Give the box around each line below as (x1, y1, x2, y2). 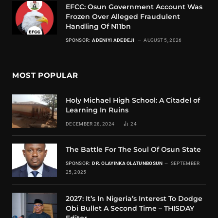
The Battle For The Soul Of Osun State (66, 145, 201, 154)
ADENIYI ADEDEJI (92, 37, 136, 43)
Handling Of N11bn (66, 21, 131, 31)
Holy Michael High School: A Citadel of (66, 95, 200, 105)
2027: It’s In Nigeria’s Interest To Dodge (66, 194, 202, 203)
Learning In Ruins (66, 105, 128, 114)
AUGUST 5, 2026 (144, 37, 182, 43)
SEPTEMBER (170, 160, 200, 166)
